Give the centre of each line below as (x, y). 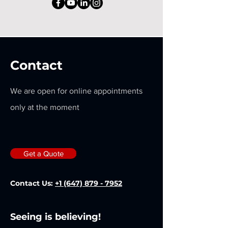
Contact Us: (33, 183)
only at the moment (45, 107)
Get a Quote (43, 153)
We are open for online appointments (76, 91)
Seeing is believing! (57, 217)
